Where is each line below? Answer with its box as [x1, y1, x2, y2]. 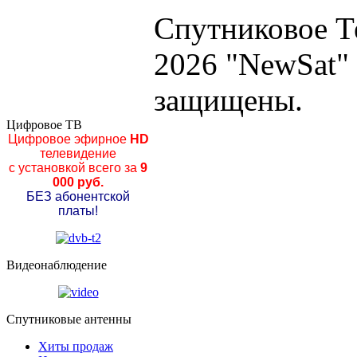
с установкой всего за [9, 161, 137, 175]
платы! [58, 204, 98, 218]
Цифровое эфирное [7, 132, 127, 146]
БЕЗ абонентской [26, 190, 130, 203]
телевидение [40, 147, 116, 160]
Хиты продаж [38, 339, 113, 353]
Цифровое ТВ [6, 118, 82, 131]
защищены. [154, 83, 303, 117]
